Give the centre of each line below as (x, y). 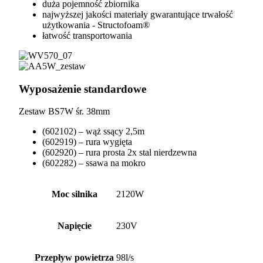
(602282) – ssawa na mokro (94, 163)
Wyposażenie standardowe (82, 89)
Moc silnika (74, 194)
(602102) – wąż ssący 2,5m (93, 131)
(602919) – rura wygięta (87, 142)
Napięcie (74, 226)
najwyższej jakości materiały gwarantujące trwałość (138, 14)
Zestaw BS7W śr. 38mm (64, 112)
